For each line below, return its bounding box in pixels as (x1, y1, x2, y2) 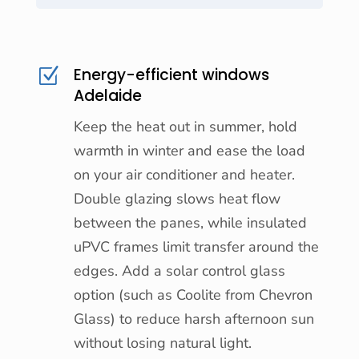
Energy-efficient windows (73, 63, 269, 86)
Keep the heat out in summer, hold (73, 116, 297, 136)
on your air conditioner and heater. (73, 164, 295, 184)
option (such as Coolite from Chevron (73, 284, 313, 305)
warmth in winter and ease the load (73, 140, 305, 160)
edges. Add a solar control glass (73, 260, 285, 280)
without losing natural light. (73, 333, 252, 353)
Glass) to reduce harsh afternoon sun (73, 309, 314, 329)
